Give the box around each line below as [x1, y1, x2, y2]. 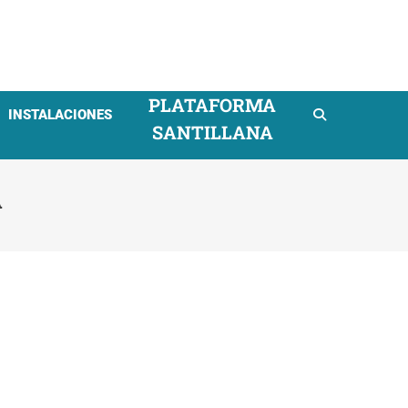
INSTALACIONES [8, 107, 112, 123]
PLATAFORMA [148, 93, 276, 117]
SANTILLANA [151, 120, 273, 144]
